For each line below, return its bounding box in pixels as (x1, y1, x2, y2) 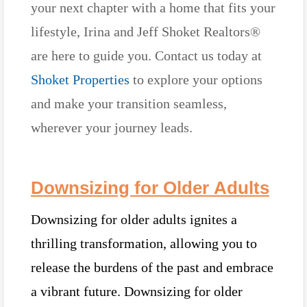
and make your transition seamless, (31, 95, 227, 111)
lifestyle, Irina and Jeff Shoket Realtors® (31, 23, 260, 39)
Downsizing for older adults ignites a (31, 211, 237, 227)
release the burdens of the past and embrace (31, 259, 273, 275)
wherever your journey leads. (31, 119, 193, 135)
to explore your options (130, 71, 262, 87)
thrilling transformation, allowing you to (31, 235, 257, 251)
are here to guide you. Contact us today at (31, 47, 262, 63)
